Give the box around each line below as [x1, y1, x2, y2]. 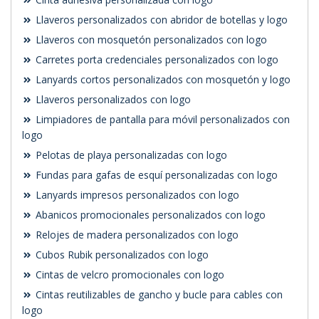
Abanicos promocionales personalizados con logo [33, 208, 266, 222]
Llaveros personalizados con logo [33, 93, 191, 107]
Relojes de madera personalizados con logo [33, 228, 239, 242]
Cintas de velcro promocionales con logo [33, 268, 224, 282]
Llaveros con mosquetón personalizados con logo [33, 33, 267, 47]
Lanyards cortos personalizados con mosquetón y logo [33, 73, 291, 87]
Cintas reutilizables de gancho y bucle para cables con [33, 288, 283, 302]
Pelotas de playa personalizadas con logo [33, 148, 227, 162]
